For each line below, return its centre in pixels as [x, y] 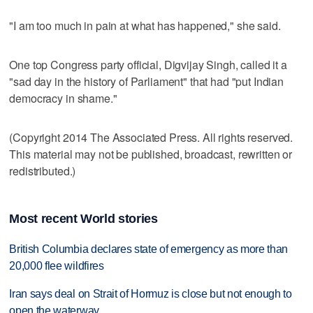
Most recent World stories [83, 218]
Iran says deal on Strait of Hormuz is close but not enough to [151, 294]
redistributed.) [43, 170]
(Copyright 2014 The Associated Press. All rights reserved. [151, 137]
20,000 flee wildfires [57, 265]
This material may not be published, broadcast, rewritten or [151, 154]
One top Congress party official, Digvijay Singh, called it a [148, 64]
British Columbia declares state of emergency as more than [149, 249]
